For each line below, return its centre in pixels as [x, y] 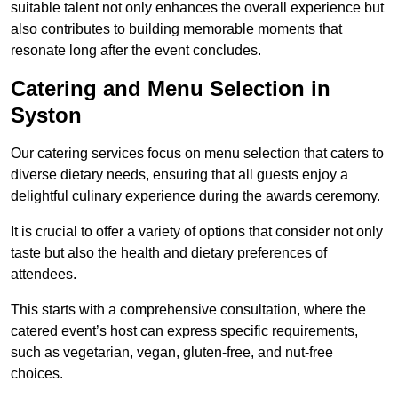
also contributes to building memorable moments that [176, 29]
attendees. [44, 275]
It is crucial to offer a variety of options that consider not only [197, 232]
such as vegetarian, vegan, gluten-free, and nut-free [172, 353]
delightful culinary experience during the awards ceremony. [195, 196]
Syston [46, 115]
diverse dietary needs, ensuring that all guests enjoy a [179, 175]
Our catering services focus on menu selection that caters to [197, 154]
